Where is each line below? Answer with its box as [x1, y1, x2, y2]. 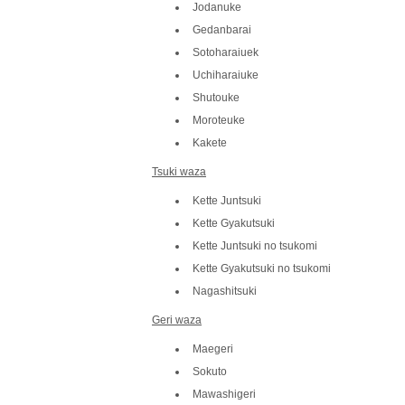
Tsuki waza [152, 165, 206, 178]
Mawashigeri [193, 387, 256, 400]
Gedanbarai [193, 23, 251, 36]
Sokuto [193, 364, 227, 378]
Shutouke [193, 90, 240, 104]
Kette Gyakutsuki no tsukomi [193, 261, 331, 275]
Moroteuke [193, 113, 245, 127]
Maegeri [193, 342, 233, 355]
